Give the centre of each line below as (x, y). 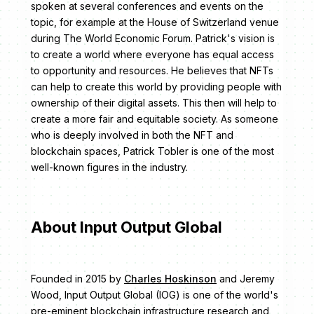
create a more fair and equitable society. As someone (155, 119)
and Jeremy (246, 279)
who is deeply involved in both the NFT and (132, 135)
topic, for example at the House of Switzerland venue (155, 22)
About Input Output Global (127, 227)
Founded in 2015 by (77, 279)
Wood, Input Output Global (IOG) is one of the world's (155, 295)
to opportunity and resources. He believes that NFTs (152, 71)
